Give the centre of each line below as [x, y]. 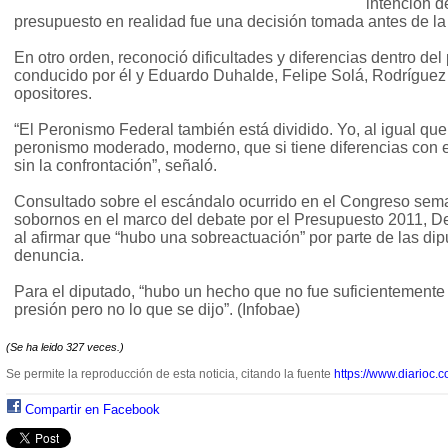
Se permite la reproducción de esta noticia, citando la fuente [170, 374]
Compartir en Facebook [92, 410]
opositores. [53, 94]
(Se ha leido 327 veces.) [65, 347]
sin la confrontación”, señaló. [115, 166]
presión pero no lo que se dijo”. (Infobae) [157, 310]
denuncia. [49, 256]
